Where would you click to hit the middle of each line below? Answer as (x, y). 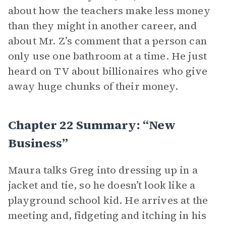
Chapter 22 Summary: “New (92, 125)
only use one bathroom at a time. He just (107, 56)
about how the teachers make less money (109, 11)
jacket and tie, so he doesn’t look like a (102, 185)
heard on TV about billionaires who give (108, 71)
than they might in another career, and (102, 26)
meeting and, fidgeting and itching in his (107, 215)
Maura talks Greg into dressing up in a (103, 170)
